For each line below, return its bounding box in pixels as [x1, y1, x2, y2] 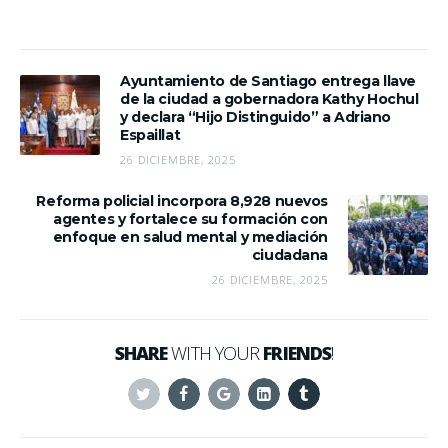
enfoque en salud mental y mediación [52, 227, 328, 246]
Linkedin [263, 415, 329, 433]
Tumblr [303, 415, 356, 433]
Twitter [143, 415, 194, 433]
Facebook [183, 415, 259, 433]
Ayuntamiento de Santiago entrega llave [120, 71, 417, 90]
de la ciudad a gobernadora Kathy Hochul [120, 89, 419, 108]
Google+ [223, 415, 288, 433]
